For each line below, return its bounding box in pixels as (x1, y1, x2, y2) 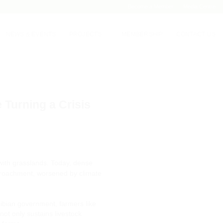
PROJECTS (69, 30, 102, 38)
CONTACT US (176, 30, 216, 38)
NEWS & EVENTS (5, 30, 56, 38)
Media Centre (183, 3, 216, 9)
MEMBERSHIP (121, 30, 163, 38)
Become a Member (127, 3, 174, 9)
